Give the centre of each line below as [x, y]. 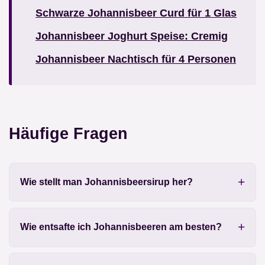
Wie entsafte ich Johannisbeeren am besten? [121, 227]
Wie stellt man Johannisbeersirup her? [106, 182]
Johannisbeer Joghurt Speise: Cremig [132, 36]
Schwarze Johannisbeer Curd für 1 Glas [136, 13]
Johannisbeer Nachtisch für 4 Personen [136, 59]
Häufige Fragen [68, 133]
